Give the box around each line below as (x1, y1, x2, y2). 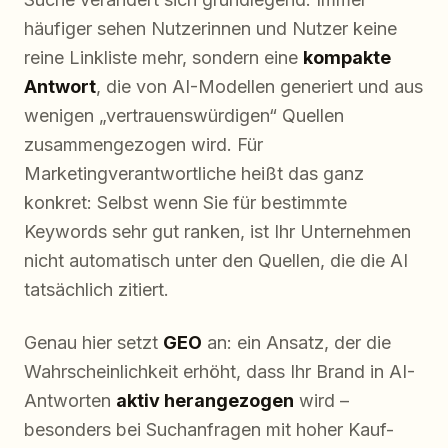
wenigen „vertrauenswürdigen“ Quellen (24, 105, 344, 127)
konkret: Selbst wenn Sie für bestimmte (24, 192, 347, 214)
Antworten (24, 390, 116, 412)
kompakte (303, 47, 391, 69)
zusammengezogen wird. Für (24, 134, 263, 156)
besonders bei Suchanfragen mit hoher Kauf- (24, 419, 394, 441)
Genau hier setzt (24, 332, 163, 354)
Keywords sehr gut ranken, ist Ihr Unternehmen (24, 221, 411, 243)
